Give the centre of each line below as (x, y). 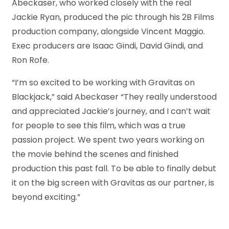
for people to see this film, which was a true (99, 126)
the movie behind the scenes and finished (95, 154)
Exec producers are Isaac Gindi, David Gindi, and (107, 46)
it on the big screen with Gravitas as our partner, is (113, 183)
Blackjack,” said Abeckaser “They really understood (114, 97)
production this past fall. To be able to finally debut (114, 169)
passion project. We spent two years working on (108, 140)
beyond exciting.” (46, 197)
